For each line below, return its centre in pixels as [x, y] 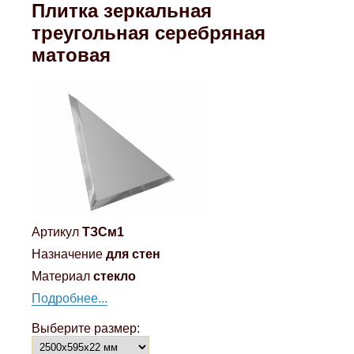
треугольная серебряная [149, 33]
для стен [134, 254]
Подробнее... [70, 298]
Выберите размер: [86, 328]
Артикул [56, 232]
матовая [72, 55]
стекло [115, 276]
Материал [61, 276]
